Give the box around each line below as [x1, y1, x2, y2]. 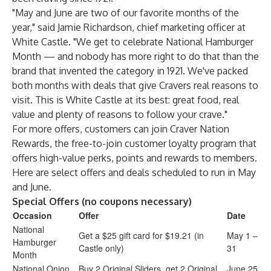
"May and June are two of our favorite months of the [12, 7, 239, 19]
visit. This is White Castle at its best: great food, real [12, 94, 239, 106]
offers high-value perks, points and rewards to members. [12, 152, 257, 164]
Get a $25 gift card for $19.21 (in [79, 229, 204, 241]
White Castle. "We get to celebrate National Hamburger [12, 36, 253, 48]
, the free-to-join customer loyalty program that [50, 137, 256, 149]
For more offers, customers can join [12, 123, 170, 135]
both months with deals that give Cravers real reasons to [12, 79, 258, 91]
